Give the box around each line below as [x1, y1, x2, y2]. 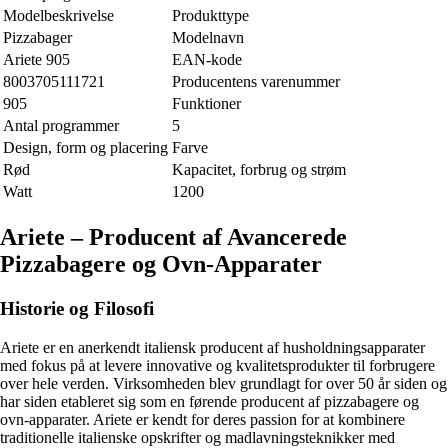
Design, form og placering [3, 139, 168, 156]
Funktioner [172, 95, 241, 112]
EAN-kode [172, 51, 242, 68]
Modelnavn [172, 29, 244, 46]
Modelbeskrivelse [3, 7, 114, 24]
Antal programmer [3, 117, 119, 134]
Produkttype [172, 7, 249, 24]
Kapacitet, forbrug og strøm [172, 161, 346, 178]
